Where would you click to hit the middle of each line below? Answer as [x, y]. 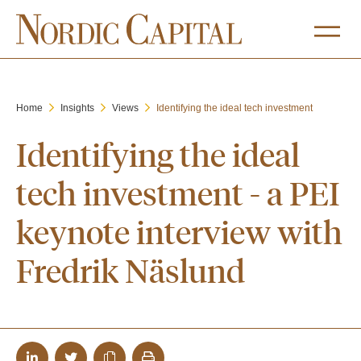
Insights [77, 108]
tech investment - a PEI [178, 193]
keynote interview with [179, 231]
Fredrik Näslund [131, 270]
